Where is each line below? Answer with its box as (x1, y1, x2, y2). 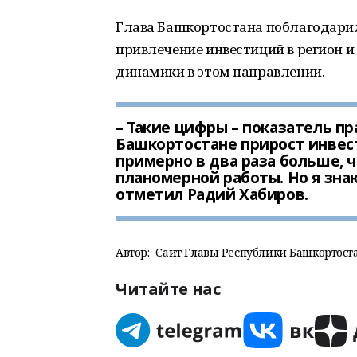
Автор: (116, 245, 150, 260)
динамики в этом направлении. (116, 62, 325, 80)
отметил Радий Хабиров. (116, 184, 308, 205)
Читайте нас (116, 278, 221, 300)
